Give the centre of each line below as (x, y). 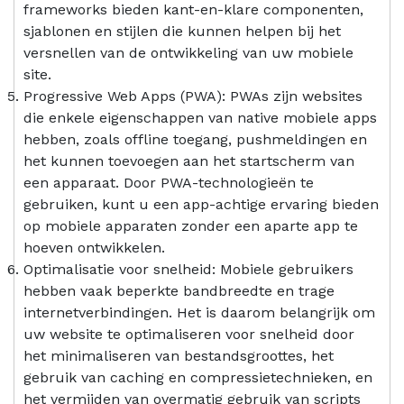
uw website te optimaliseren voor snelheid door (189, 334)
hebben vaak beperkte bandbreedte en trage (179, 290)
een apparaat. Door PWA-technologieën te (169, 182)
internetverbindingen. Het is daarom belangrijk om (199, 312)
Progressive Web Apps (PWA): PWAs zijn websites (193, 96)
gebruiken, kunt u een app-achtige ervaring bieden (201, 204)
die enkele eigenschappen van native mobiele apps (200, 117)
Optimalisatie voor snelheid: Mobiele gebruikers (188, 269)
